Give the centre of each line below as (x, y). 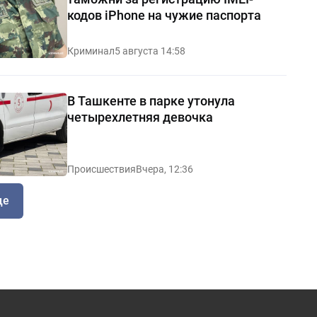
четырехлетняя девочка (140, 117)
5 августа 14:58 (150, 51)
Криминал (91, 51)
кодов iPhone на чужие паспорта (164, 15)
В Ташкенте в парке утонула (151, 100)
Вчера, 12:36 (164, 169)
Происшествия (101, 169)
